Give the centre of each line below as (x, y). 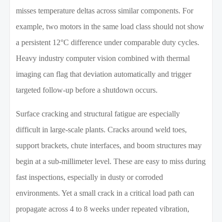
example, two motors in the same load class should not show (110, 27)
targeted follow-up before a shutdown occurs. (87, 90)
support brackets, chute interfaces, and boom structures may (109, 146)
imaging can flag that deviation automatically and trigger (104, 74)
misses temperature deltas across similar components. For (105, 11)
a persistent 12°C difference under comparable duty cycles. (108, 43)
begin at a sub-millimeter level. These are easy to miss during (111, 162)
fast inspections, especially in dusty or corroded (90, 177)
